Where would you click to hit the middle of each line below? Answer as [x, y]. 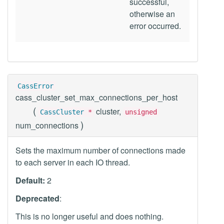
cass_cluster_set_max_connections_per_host [96, 97]
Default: [30, 180]
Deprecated [37, 198]
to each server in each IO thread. [73, 162]
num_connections [48, 125]
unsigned [141, 112]
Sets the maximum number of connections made [100, 150]
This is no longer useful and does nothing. [89, 216]
